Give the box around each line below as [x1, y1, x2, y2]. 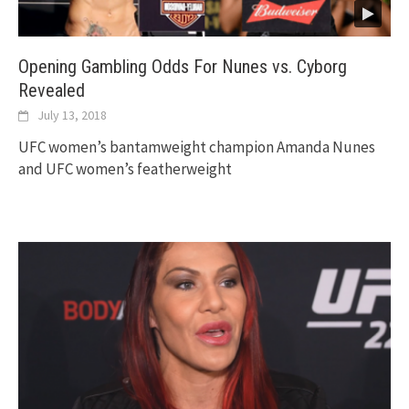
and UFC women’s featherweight [18, 158, 232, 179]
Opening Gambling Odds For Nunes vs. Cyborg [18, 55, 347, 78]
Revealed [18, 79, 85, 101]
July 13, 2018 [37, 106, 107, 123]
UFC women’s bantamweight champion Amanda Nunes [18, 136, 375, 157]
